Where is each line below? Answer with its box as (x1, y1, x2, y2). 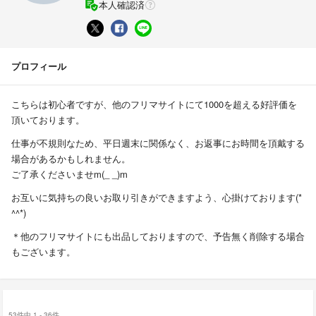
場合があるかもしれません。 (11, 151, 130, 165)
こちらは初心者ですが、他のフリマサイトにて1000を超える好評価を (11, 97, 297, 111)
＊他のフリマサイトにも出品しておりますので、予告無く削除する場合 (11, 229, 305, 243)
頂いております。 (11, 112, 85, 126)
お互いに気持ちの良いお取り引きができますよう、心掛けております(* (11, 190, 302, 204)
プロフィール (11, 59, 66, 73)
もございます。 (11, 244, 75, 258)
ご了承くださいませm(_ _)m (11, 166, 128, 181)
